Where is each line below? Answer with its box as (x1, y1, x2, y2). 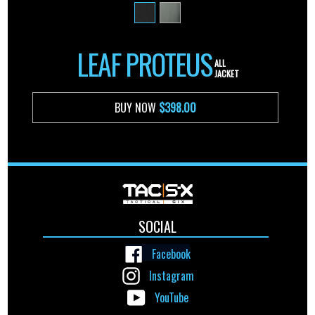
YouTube (155, 289, 189, 307)
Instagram (148, 267, 194, 285)
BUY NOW (115, 99, 160, 117)
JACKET (214, 67, 239, 79)
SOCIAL (139, 215, 176, 237)
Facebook (152, 245, 191, 263)
